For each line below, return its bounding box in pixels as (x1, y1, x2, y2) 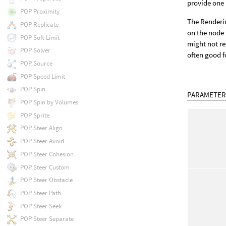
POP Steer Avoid (20, 137, 64, 146)
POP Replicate (20, 20, 59, 29)
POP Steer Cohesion (20, 149, 74, 158)
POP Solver (20, 46, 50, 55)
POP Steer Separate (20, 214, 74, 223)
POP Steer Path (20, 188, 61, 197)
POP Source (20, 59, 52, 68)
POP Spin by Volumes (20, 98, 78, 107)
